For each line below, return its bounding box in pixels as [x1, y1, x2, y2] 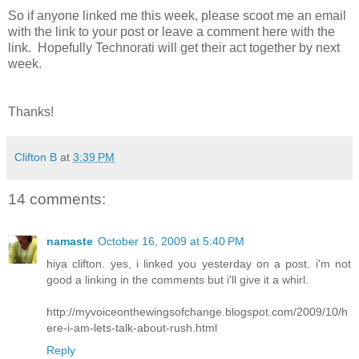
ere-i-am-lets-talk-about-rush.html [46, 321, 217, 334]
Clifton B [14, 151, 57, 164]
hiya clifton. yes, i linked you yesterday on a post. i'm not [46, 256, 351, 270]
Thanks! [8, 105, 54, 119]
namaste [46, 234, 93, 248]
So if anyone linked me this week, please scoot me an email [8, 9, 346, 23]
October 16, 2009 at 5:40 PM [98, 234, 244, 248]
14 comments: [8, 191, 106, 208]
